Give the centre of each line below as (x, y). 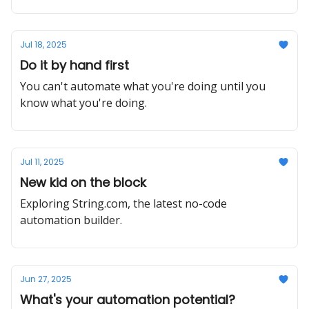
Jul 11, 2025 (42, 162)
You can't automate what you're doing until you (143, 86)
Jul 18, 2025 (43, 44)
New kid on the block (83, 182)
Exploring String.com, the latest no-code (123, 203)
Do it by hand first (74, 65)
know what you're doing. (83, 103)
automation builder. (71, 220)
